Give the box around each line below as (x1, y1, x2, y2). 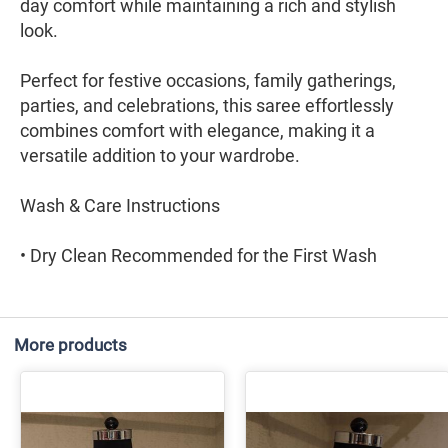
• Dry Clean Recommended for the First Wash (20, 245, 377, 266)
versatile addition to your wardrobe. (20, 145, 300, 166)
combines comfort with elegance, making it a (20, 120, 375, 141)
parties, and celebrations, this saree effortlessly (20, 95, 394, 116)
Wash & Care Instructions (20, 195, 220, 216)
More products (14, 335, 127, 355)
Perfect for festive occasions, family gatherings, (20, 70, 396, 91)
